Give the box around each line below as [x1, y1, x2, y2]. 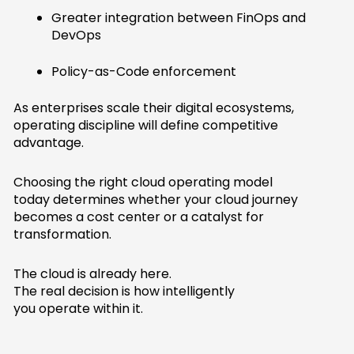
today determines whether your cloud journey [13, 190, 299, 209]
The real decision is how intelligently [13, 282, 235, 301]
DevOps [51, 26, 102, 45]
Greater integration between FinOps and [51, 9, 307, 28]
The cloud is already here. [13, 265, 172, 284]
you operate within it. [13, 299, 144, 318]
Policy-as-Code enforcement [51, 62, 237, 81]
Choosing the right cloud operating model [13, 173, 273, 192]
